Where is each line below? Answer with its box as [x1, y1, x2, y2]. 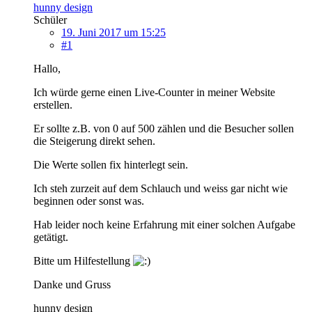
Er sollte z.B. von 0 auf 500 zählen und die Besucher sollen [33, 122, 294, 134]
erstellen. [33, 98, 72, 111]
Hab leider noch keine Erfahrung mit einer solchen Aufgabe [33, 218, 295, 231]
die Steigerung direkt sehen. [33, 134, 155, 147]
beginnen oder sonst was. [33, 194, 144, 207]
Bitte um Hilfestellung [33, 254, 133, 267]
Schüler [33, 13, 67, 26]
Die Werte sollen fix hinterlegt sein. [33, 158, 188, 171]
